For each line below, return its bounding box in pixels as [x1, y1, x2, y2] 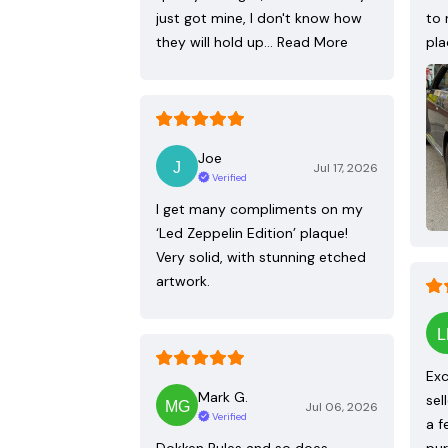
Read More [277, 33, 348, 52]
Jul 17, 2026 [313, 160, 378, 177]
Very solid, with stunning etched [156, 248, 366, 267]
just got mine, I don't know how [156, 9, 362, 28]
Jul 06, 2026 [305, 399, 378, 416]
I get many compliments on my [156, 200, 363, 219]
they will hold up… [156, 33, 273, 52]
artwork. [156, 272, 210, 291]
